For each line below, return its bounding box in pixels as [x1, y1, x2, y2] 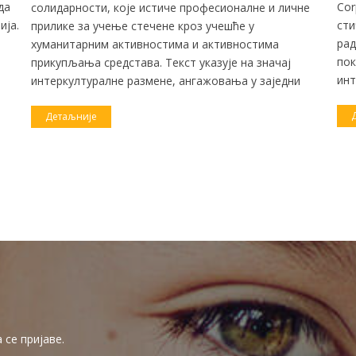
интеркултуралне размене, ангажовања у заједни [31, 72, 300, 88]
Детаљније [45, 109, 97, 123]
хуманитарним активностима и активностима [31, 36, 279, 52]
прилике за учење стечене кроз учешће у [31, 17, 254, 33]
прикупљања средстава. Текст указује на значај [31, 54, 291, 70]
